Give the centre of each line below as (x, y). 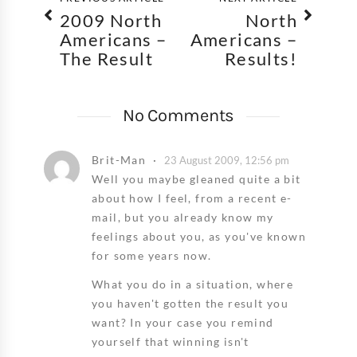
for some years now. (152, 255)
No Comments (178, 115)
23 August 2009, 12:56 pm (227, 160)
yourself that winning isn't (171, 341)
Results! (261, 58)
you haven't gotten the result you (190, 303)
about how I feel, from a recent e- (192, 198)
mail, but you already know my (183, 217)
